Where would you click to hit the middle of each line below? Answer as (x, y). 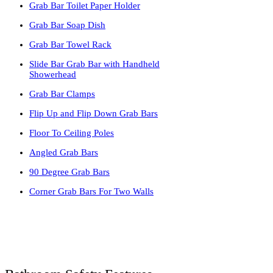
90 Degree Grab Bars (69, 172)
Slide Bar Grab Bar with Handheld (94, 64)
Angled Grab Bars (64, 152)
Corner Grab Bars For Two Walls (91, 191)
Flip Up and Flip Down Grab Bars (94, 113)
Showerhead (53, 74)
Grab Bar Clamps (62, 94)
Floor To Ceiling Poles (72, 133)
